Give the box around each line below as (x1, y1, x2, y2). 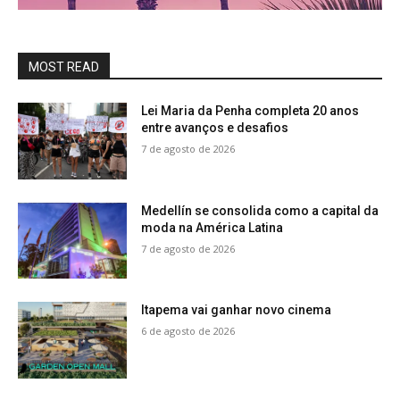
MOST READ (29, 60, 99, 74)
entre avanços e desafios (141, 121, 289, 135)
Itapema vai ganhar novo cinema (141, 303, 332, 318)
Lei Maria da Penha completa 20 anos (141, 104, 360, 118)
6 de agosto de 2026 (141, 324, 236, 338)
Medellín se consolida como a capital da (141, 203, 379, 218)
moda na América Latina (141, 220, 284, 235)
